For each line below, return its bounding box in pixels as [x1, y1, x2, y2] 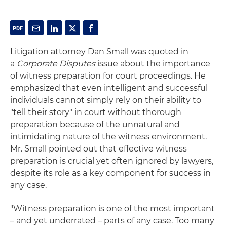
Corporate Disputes [17, 59, 95, 68]
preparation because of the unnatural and [10, 120, 180, 129]
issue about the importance [95, 59, 210, 68]
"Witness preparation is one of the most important [10, 204, 215, 213]
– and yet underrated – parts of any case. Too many [10, 216, 214, 225]
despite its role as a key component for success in [10, 168, 211, 178]
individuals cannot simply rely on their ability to [10, 95, 201, 105]
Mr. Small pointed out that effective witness [10, 144, 187, 154]
